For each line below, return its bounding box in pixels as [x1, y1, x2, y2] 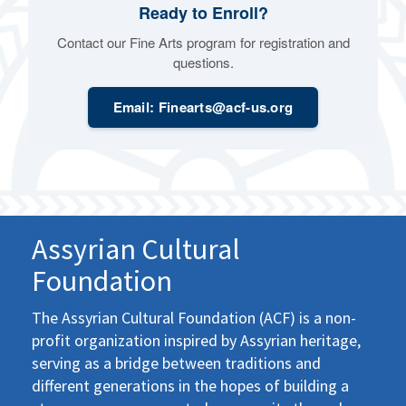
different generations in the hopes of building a [32, 374, 349, 396]
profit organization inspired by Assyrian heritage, [32, 329, 361, 351]
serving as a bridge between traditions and [32, 352, 321, 373]
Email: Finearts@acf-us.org [112, 96, 294, 117]
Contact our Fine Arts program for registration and [56, 32, 350, 52]
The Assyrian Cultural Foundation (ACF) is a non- [32, 306, 356, 328]
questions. [172, 52, 234, 72]
